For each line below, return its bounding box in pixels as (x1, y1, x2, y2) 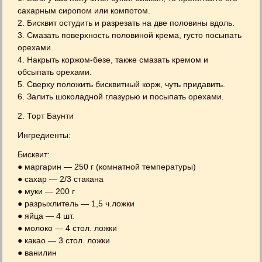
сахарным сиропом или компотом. (18, 5, 151, 15)
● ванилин (18, 247, 57, 257)
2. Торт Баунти (18, 111, 74, 120)
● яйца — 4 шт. (18, 211, 75, 220)
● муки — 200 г (18, 186, 75, 196)
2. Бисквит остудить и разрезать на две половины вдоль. (18, 18, 235, 27)
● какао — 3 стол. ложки (18, 235, 111, 245)
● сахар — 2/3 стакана (18, 174, 104, 184)
